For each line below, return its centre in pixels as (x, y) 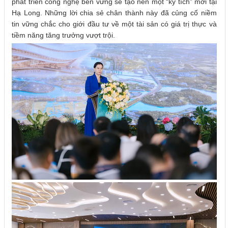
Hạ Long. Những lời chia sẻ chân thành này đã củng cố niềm (114, 12)
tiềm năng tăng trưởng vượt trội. (63, 35)
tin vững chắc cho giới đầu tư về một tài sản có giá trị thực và (114, 24)
